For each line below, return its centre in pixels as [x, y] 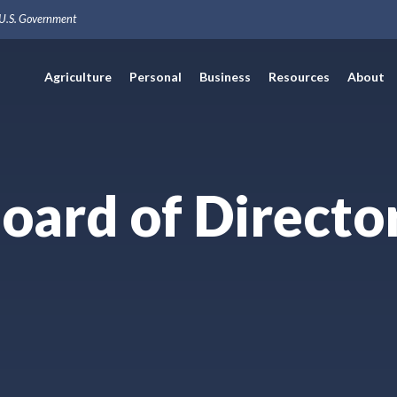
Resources [300, 77]
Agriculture [78, 77]
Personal [156, 77]
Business [226, 77]
